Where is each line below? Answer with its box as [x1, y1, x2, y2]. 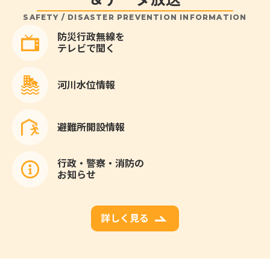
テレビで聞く [57, 42, 115, 55]
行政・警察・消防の [57, 157, 144, 171]
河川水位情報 [57, 78, 115, 92]
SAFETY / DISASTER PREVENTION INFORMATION [23, 13, 247, 22]
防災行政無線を [57, 30, 125, 44]
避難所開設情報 [57, 120, 125, 134]
